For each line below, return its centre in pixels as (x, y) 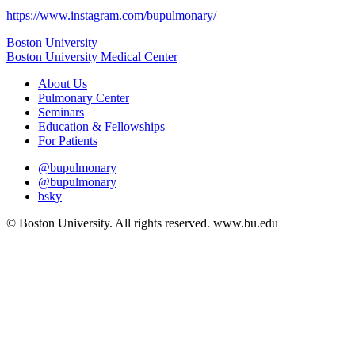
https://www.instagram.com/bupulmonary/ (111, 16)
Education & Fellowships (101, 127)
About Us (63, 84)
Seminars (61, 113)
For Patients (68, 141)
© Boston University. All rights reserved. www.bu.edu (142, 223)
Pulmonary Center (84, 98)
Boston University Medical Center (92, 57)
